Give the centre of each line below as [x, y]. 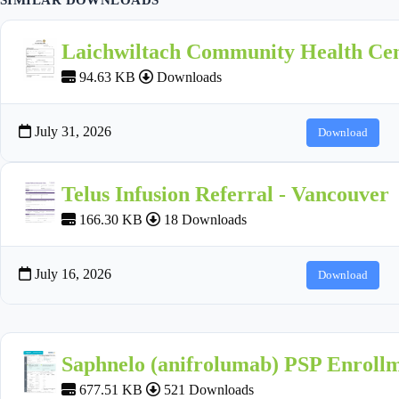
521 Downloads [207, 389]
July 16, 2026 [71, 273]
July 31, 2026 [71, 131]
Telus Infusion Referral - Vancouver [225, 194]
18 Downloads [204, 219]
